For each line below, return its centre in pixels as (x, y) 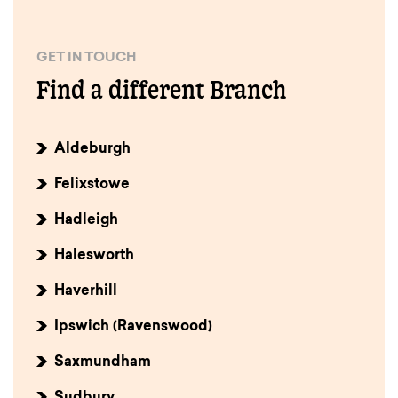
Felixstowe (92, 185)
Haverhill (86, 292)
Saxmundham (103, 363)
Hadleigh (86, 221)
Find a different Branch (161, 90)
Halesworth (94, 256)
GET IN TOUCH (86, 59)
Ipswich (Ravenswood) (133, 327)
